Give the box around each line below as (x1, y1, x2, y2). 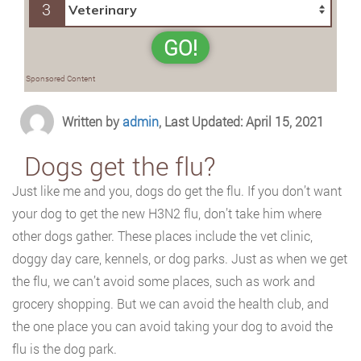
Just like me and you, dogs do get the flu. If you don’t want (12, 182, 342, 199)
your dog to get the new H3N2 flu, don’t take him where (12, 205, 322, 222)
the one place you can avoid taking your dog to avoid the (12, 317, 333, 334)
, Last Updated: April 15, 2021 (159, 113, 324, 130)
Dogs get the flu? (24, 148, 216, 183)
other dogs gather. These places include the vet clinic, (12, 227, 313, 244)
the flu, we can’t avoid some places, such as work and (12, 272, 315, 289)
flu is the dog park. (12, 340, 117, 357)
